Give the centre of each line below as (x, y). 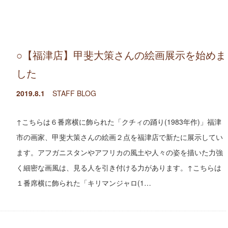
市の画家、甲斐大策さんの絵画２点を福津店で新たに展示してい (120, 137)
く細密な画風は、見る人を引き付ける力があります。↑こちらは (119, 167)
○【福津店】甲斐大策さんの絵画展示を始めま (121, 54)
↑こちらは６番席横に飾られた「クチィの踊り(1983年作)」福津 (119, 121)
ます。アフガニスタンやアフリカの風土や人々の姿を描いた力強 (120, 152)
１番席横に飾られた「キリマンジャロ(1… (84, 182)
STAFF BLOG (74, 93)
